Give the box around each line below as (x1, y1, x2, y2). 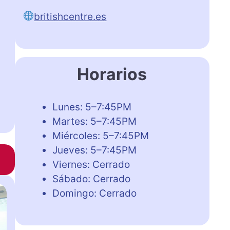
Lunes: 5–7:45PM (52, 101, 131, 113)
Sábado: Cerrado (52, 172, 130, 185)
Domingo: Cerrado (52, 187, 137, 199)
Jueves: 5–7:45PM (52, 144, 137, 156)
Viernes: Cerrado (52, 158, 130, 170)
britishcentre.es (34, 10, 107, 23)
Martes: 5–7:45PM (52, 115, 137, 127)
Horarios (77, 64, 147, 84)
